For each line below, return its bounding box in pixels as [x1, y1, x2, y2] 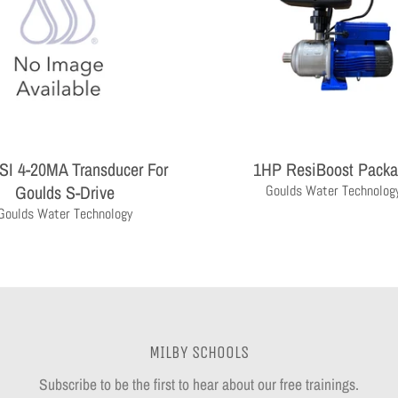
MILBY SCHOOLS [148, 342, 249, 362]
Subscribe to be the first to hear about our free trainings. [38, 373, 359, 394]
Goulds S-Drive [14, 179, 115, 204]
